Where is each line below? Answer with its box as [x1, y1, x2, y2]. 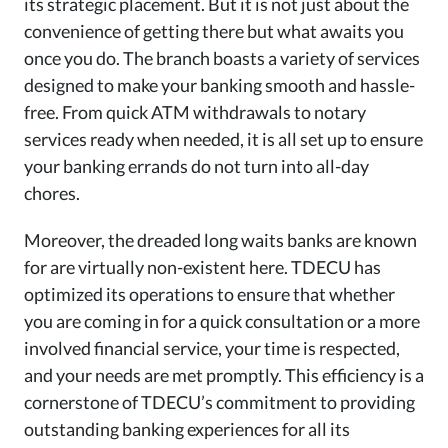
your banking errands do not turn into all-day [24, 155, 369, 178]
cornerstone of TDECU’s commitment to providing [24, 391, 415, 414]
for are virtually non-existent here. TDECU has [24, 256, 381, 279]
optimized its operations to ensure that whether [24, 283, 395, 306]
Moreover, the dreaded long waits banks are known [24, 229, 417, 252]
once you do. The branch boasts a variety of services [24, 47, 420, 70]
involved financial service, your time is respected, [24, 337, 400, 360]
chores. [24, 182, 80, 205]
